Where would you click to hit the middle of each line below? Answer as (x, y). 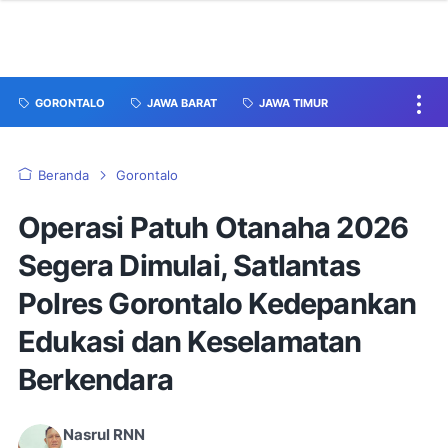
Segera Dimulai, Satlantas (189, 265)
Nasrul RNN (104, 435)
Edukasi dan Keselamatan (190, 341)
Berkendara (95, 379)
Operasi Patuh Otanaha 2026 (213, 227)
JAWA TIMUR (293, 103)
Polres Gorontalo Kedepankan (217, 303)
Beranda (63, 175)
